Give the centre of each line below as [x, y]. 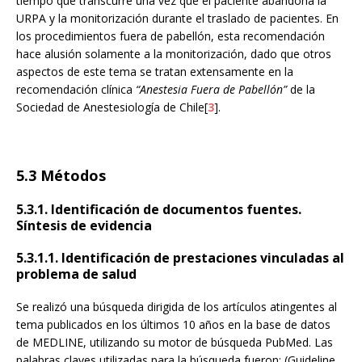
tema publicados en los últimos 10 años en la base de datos [173, 325]
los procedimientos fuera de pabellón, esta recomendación [170, 36]
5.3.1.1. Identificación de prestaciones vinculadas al [180, 258]
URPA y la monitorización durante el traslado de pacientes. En [177, 19]
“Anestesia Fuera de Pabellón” [211, 90]
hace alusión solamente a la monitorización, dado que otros [174, 54]
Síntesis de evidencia [84, 226]
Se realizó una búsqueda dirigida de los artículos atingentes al [177, 307]
